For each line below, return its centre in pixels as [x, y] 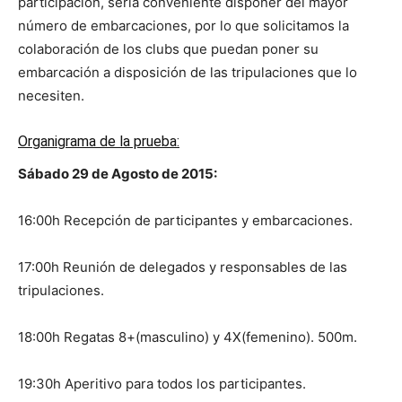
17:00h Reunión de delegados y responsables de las [183, 267]
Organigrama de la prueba [97, 141]
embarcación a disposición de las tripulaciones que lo [188, 72]
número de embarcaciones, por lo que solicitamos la [184, 26]
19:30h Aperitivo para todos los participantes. [162, 384]
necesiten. [51, 96]
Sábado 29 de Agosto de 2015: [118, 174]
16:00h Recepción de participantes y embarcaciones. [185, 220]
